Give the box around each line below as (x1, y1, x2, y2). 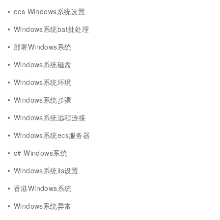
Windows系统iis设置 (14, 165, 79, 175)
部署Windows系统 (14, 42, 72, 52)
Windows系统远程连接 (14, 112, 86, 122)
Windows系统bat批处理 (14, 24, 89, 34)
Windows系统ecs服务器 (14, 130, 90, 140)
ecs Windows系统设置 (14, 6, 85, 16)
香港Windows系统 (14, 183, 72, 193)
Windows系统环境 (14, 77, 72, 87)
